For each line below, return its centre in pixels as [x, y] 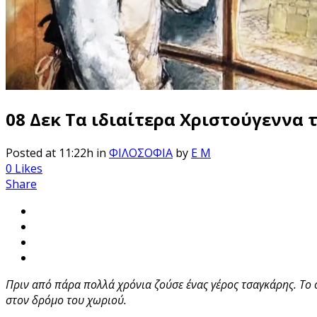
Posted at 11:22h [50, 152]
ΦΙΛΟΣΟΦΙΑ [141, 152]
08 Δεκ [33, 119]
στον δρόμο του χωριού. [66, 300]
